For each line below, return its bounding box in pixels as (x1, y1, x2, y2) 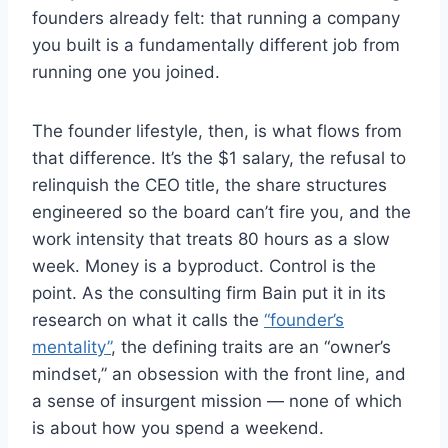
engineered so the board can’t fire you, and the (32, 202, 411, 223)
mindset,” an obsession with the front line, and (32, 364, 406, 385)
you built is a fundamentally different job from (32, 35, 400, 56)
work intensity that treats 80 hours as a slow (32, 229, 390, 250)
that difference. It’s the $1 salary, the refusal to (32, 148, 406, 169)
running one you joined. (32, 62, 220, 83)
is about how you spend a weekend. (32, 418, 324, 439)
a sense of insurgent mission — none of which (32, 391, 402, 412)
